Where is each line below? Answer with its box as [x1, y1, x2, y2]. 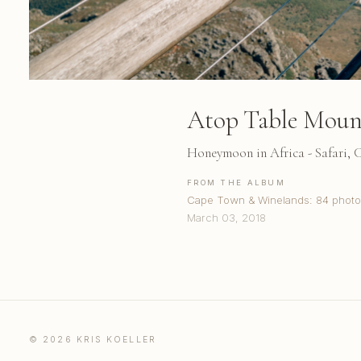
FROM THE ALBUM [187, 177, 285, 187]
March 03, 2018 [187, 210, 266, 224]
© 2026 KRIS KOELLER [29, 334, 156, 345]
